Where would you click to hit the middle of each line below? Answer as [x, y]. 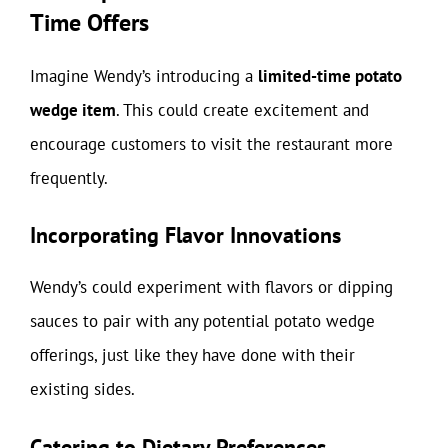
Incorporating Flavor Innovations [185, 235]
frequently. [69, 177]
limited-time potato [330, 75]
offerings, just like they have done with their [192, 355]
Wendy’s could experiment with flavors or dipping [211, 287]
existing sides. [82, 389]
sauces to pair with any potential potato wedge [202, 321]
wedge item [73, 109]
